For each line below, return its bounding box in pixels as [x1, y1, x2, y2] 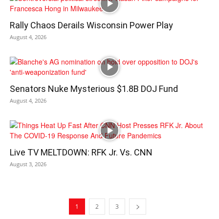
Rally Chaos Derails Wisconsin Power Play [10, 20, 173, 30]
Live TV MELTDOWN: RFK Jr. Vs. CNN [10, 147, 153, 157]
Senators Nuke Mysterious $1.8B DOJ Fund [10, 83, 178, 94]
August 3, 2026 [10, 160, 46, 168]
